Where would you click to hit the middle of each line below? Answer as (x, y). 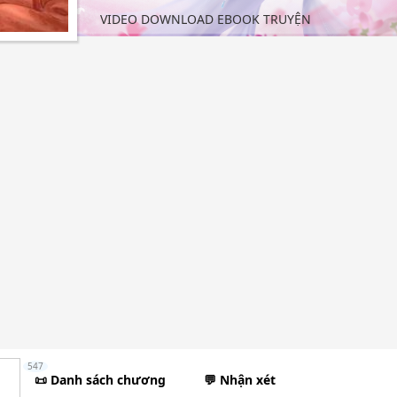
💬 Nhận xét (240, 380)
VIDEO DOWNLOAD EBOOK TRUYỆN (205, 19)
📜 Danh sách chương (100, 380)
